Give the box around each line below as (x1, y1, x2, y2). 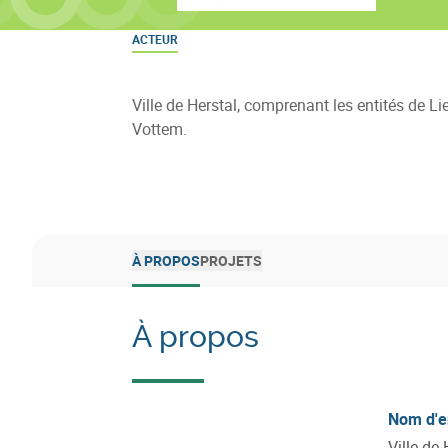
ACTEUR (132, 31, 178, 47)
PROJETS (200, 251, 262, 270)
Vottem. (132, 118, 187, 140)
